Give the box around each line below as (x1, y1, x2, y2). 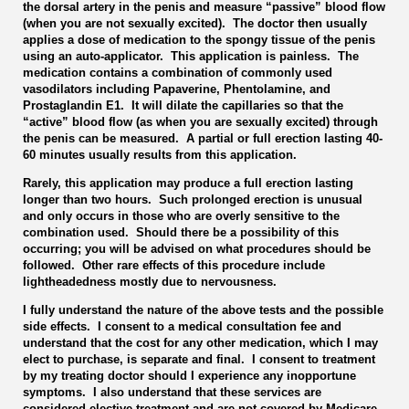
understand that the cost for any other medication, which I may (23, 335, 378, 350)
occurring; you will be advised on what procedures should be (23, 241, 371, 256)
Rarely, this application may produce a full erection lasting (23, 175, 353, 190)
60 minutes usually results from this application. (23, 147, 300, 162)
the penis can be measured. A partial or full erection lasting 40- (23, 131, 383, 145)
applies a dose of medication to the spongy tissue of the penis (23, 32, 375, 47)
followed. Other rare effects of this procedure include (23, 257, 325, 272)
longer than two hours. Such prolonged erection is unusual (23, 192, 362, 206)
